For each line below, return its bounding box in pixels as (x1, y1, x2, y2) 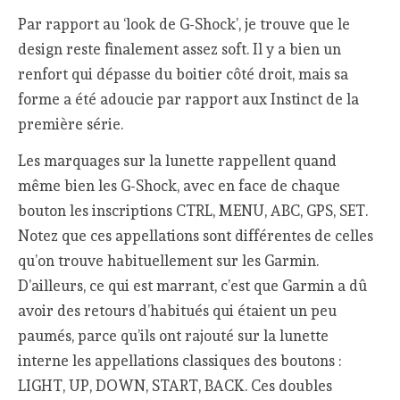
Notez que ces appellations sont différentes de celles (18, 226, 374, 245)
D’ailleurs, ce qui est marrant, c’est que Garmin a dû (18, 276, 368, 295)
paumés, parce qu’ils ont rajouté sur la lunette (18, 326, 329, 345)
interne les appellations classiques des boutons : (18, 351, 342, 370)
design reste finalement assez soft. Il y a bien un (18, 40, 342, 59)
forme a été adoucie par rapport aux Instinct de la (18, 90, 360, 109)
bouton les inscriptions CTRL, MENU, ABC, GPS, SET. (18, 201, 369, 220)
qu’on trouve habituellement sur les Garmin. (18, 251, 320, 270)
